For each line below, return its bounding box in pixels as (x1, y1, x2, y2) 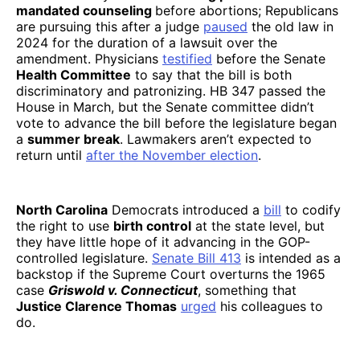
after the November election (86, 146, 258, 163)
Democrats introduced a (108, 201, 264, 218)
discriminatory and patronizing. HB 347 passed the (16, 82, 325, 99)
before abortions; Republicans (155, 2, 338, 18)
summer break (27, 130, 120, 147)
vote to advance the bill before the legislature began (16, 114, 337, 131)
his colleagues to (216, 297, 323, 314)
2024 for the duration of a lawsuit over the (16, 34, 277, 51)
